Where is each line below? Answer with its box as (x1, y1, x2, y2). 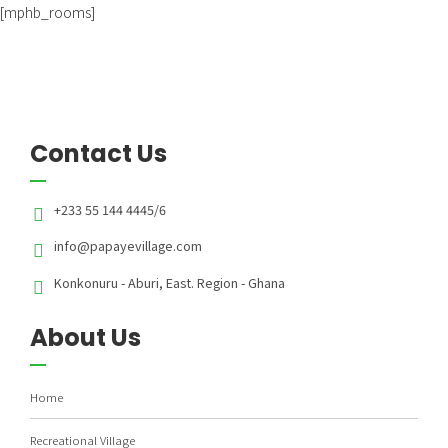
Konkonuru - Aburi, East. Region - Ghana (53, 272, 285, 292)
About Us (30, 321, 141, 355)
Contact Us (30, 136, 167, 170)
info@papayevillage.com (53, 236, 202, 256)
